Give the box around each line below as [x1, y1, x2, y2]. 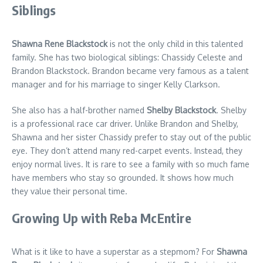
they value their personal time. [12, 186, 127, 196]
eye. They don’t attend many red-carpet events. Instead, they [12, 145, 242, 156]
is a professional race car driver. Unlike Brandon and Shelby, [12, 118, 238, 129]
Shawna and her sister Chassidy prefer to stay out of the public [12, 131, 251, 142]
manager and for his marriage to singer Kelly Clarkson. [12, 79, 220, 89]
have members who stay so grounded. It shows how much [12, 172, 234, 183]
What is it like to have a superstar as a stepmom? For [12, 246, 217, 257]
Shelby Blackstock [147, 104, 216, 115]
